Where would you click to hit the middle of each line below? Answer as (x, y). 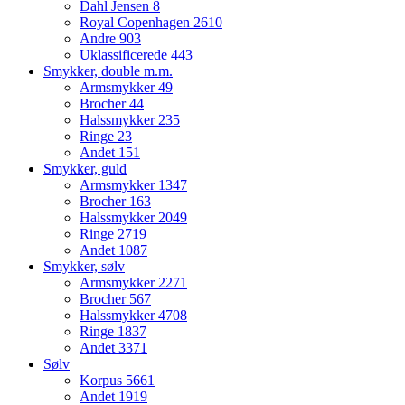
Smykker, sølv (84, 267)
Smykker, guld (85, 169)
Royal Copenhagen (137, 23)
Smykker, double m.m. (108, 71)
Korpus (103, 381)
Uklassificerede (125, 55)
